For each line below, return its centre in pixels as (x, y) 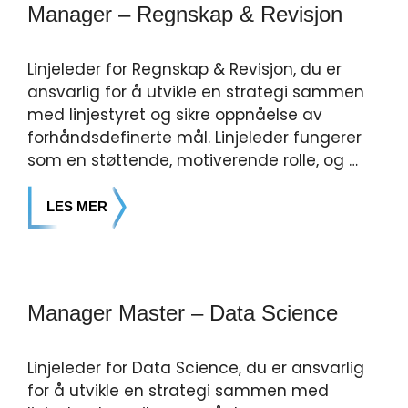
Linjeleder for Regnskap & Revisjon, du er (184, 69)
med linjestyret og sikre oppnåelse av (175, 115)
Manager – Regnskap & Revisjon (185, 14)
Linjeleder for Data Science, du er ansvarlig (196, 368)
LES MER (77, 206)
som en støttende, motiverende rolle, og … (193, 160)
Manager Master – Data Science (183, 313)
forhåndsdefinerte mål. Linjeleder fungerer (194, 138)
